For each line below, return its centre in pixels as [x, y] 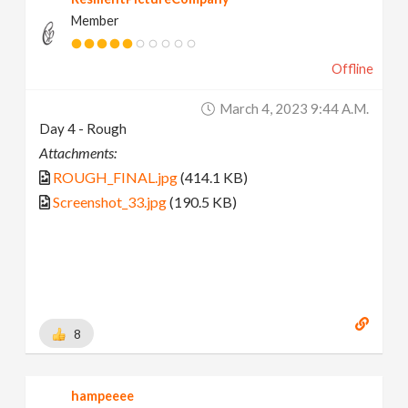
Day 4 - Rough [83, 128]
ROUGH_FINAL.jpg [116, 177]
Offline [352, 68]
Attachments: [78, 152]
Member [96, 20]
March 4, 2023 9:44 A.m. [294, 108]
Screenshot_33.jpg [110, 201]
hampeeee [103, 396]
